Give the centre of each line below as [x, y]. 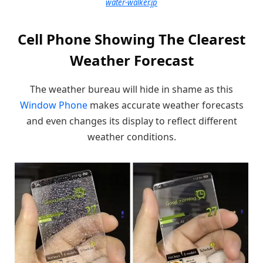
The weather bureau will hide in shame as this [131, 90]
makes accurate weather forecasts [165, 105]
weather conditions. [131, 137]
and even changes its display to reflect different [131, 121]
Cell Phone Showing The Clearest [131, 39]
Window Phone [53, 105]
